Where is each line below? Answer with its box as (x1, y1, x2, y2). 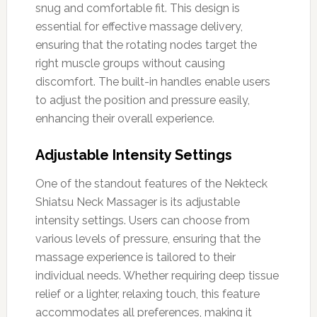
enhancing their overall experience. (35, 111, 214, 125)
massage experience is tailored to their (35, 250, 236, 264)
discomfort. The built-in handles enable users (35, 74, 270, 88)
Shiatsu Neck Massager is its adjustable (35, 195, 240, 209)
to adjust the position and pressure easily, (35, 93, 250, 107)
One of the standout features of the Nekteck (35, 176, 267, 190)
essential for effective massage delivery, (35, 19, 243, 33)
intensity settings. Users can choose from (35, 213, 250, 227)
